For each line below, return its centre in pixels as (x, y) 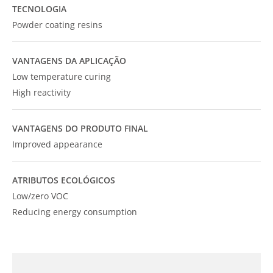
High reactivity (41, 92)
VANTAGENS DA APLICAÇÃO (69, 61)
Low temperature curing (62, 76)
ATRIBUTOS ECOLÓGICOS (64, 180)
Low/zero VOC (40, 196)
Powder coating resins (57, 25)
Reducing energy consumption (75, 212)
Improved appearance (57, 144)
